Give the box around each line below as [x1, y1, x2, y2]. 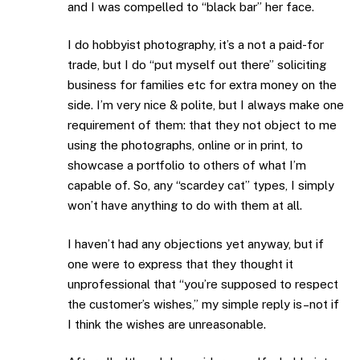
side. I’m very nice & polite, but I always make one [67, 98, 344, 112]
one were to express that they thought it [67, 256, 293, 271]
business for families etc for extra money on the [67, 78, 337, 92]
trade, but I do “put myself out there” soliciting [67, 58, 326, 72]
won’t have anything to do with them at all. [67, 198, 302, 213]
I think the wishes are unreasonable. [67, 317, 266, 331]
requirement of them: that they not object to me [67, 118, 337, 133]
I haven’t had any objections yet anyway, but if [67, 236, 324, 251]
